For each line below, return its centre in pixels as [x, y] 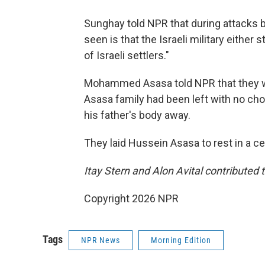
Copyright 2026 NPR [131, 199]
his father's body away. [137, 115]
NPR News [101, 240]
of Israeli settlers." [127, 56]
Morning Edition [181, 240]
